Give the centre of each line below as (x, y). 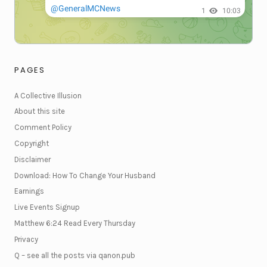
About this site (40, 111)
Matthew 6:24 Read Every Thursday (75, 223)
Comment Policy (43, 128)
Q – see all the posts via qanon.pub (75, 255)
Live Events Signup (47, 207)
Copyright (32, 143)
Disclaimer (32, 159)
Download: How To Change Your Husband (85, 175)
